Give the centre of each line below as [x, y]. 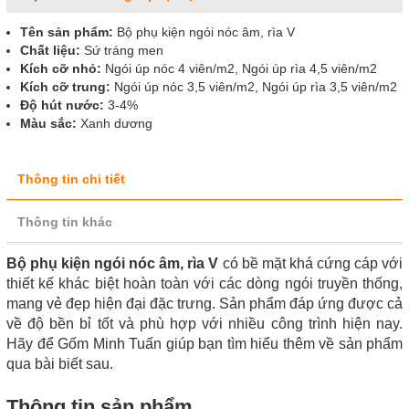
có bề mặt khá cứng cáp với [310, 263]
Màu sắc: [50, 123]
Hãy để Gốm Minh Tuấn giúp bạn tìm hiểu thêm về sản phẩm [204, 344]
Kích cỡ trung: [67, 87]
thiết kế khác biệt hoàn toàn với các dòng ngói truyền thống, [204, 283]
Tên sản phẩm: [68, 32]
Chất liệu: [52, 50]
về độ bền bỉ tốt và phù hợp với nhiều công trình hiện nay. [204, 324]
